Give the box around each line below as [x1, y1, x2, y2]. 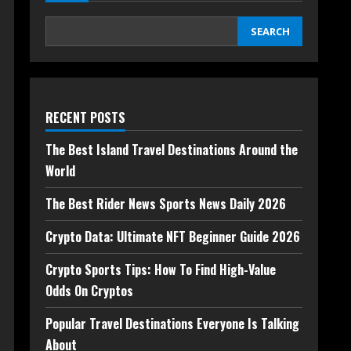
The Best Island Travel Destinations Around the [45, 140, 298, 159]
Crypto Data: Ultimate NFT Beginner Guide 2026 [45, 227, 300, 246]
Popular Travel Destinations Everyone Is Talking [45, 314, 299, 333]
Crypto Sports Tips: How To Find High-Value [45, 260, 276, 279]
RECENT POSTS [45, 108, 125, 127]
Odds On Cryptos [45, 281, 133, 300]
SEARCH [251, 24, 290, 38]
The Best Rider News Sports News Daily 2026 [45, 194, 286, 213]
